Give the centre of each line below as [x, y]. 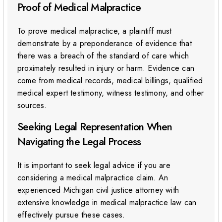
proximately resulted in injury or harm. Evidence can [106, 68]
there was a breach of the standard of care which [103, 56]
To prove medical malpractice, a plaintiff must [95, 31]
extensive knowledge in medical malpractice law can [107, 203]
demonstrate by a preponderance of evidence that [105, 44]
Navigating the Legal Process [79, 142]
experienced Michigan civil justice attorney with [98, 190]
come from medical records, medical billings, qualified [110, 81]
